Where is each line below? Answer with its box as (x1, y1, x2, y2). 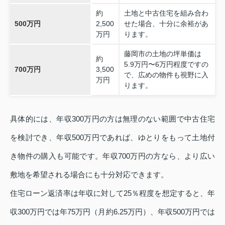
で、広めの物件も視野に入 (124, 70, 208, 79)
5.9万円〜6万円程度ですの (124, 60, 208, 68)
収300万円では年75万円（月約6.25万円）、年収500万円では (10, 207, 215, 216)
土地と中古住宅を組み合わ (124, 9, 208, 17)
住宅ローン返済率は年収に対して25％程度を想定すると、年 (10, 188, 215, 197)
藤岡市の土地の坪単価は (124, 49, 201, 58)
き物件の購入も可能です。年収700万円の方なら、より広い (10, 151, 215, 160)
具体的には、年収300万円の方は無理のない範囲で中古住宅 (10, 114, 215, 123)
